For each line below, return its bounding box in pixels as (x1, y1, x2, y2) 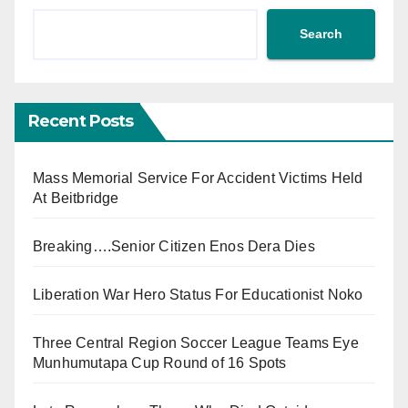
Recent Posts (28, 110, 134, 131)
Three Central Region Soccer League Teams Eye (33, 334, 359, 351)
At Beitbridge (33, 189, 119, 206)
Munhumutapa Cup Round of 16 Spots (33, 354, 287, 371)
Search (300, 26, 342, 42)
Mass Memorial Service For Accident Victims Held (33, 169, 363, 186)
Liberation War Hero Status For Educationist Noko (33, 286, 363, 302)
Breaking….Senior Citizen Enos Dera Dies (33, 238, 315, 254)
